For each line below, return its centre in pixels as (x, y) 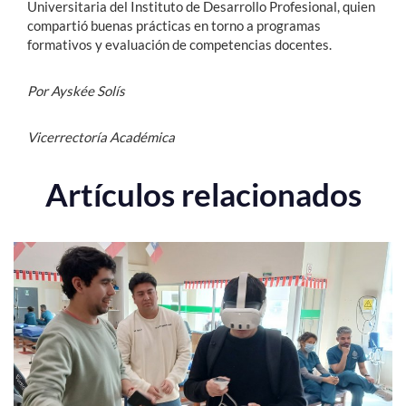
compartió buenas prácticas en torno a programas (174, 25)
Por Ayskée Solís (76, 90)
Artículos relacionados (203, 193)
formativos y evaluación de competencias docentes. (179, 44)
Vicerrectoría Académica (101, 136)
